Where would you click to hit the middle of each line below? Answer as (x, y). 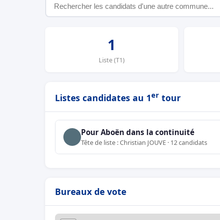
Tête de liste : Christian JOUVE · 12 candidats (144, 142)
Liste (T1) (111, 60)
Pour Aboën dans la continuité (138, 132)
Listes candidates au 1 (103, 97)
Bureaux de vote (91, 191)
